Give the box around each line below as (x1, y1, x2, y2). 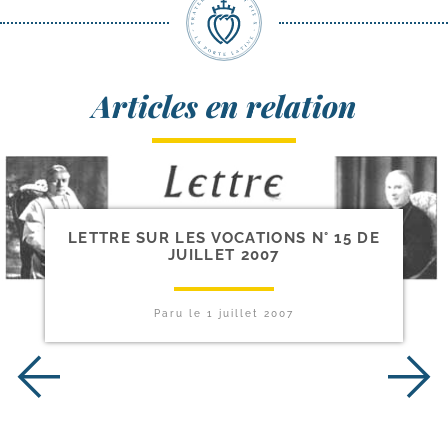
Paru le (153, 307, 207, 319)
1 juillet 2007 (206, 307, 294, 319)
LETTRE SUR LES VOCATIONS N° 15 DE (68, 228, 380, 247)
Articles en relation (92, 86, 356, 126)
